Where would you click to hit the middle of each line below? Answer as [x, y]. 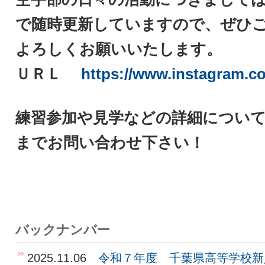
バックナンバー [63, 230]
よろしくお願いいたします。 [119, 49]
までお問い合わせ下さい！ [110, 143]
